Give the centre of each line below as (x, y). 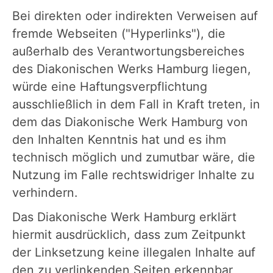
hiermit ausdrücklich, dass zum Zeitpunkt (129, 235)
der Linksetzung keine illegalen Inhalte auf (134, 252)
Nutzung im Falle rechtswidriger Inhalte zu (133, 175)
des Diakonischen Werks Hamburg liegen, (132, 69)
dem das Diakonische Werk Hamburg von (130, 122)
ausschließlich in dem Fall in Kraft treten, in (136, 104)
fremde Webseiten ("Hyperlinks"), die (119, 34)
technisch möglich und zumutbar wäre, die (134, 157)
